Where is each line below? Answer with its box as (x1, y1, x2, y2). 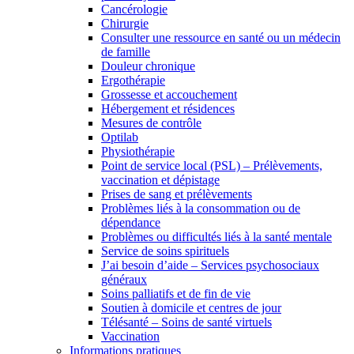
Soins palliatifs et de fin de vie (101, 286, 250, 300)
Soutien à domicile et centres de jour (101, 300, 281, 314)
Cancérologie (101, 2, 168, 16)
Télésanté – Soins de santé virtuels (101, 314, 272, 329)
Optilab (101, 130, 138, 144)
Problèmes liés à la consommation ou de (101, 201, 300, 215)
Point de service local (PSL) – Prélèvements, (101, 158, 322, 172)
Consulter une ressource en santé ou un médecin (101, 30, 341, 44)
